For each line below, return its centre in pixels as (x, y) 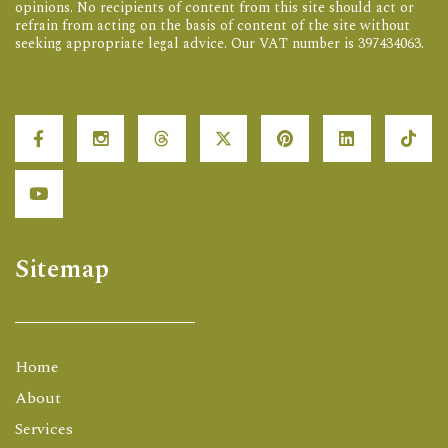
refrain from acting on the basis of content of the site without (212, 25)
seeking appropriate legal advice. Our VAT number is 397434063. (219, 43)
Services (44, 428)
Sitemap (62, 269)
